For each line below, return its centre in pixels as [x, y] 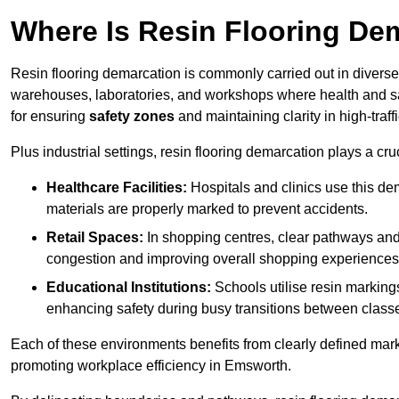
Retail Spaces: [95, 238]
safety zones [132, 117]
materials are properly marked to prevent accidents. [207, 209]
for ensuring [50, 117]
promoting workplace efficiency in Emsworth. [151, 366]
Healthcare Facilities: [117, 188]
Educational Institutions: [129, 288]
